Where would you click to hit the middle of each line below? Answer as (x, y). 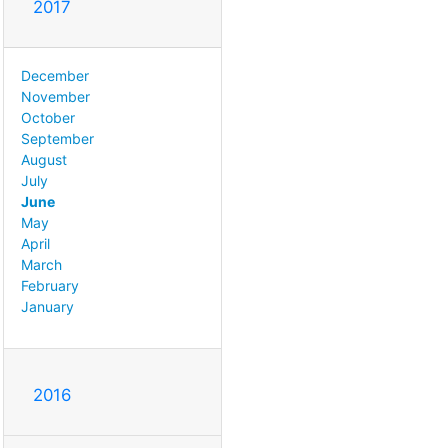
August (44, 159)
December (55, 75)
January (47, 306)
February (50, 285)
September (57, 138)
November (55, 96)
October (48, 117)
